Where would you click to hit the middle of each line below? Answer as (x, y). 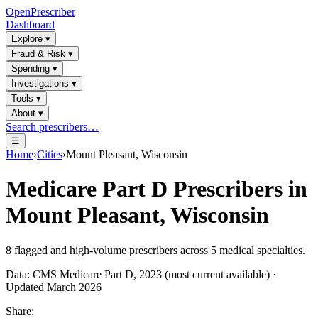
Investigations (40, 83)
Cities (50, 154)
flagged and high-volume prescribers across (111, 250)
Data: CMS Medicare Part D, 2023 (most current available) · (141, 274)
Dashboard (30, 24)
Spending (31, 68)
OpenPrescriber (40, 12)
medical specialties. (261, 250)
